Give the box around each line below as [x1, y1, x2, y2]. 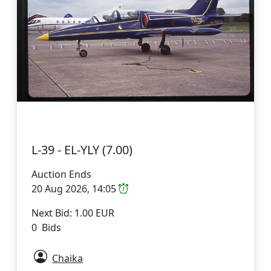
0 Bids [31, 220, 61, 234]
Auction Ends [31, 167, 91, 181]
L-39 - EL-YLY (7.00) [31, 141, 132, 158]
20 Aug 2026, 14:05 [31, 181, 119, 195]
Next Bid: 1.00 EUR [31, 206, 114, 220]
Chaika [52, 251, 83, 265]
